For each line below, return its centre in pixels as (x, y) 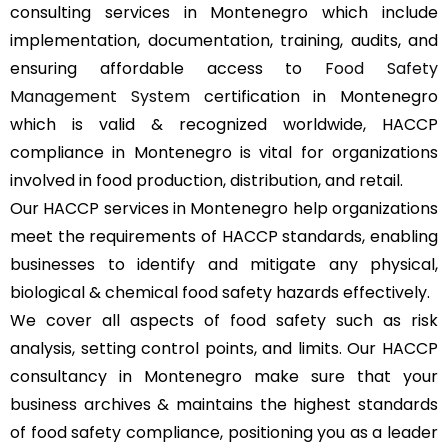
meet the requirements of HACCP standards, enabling (224, 236)
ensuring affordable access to (168, 68)
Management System (100, 96)
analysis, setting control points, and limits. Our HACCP (224, 348)
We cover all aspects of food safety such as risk (224, 320)
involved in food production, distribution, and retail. (208, 180)
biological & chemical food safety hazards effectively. (222, 292)
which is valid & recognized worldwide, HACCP (224, 124)
